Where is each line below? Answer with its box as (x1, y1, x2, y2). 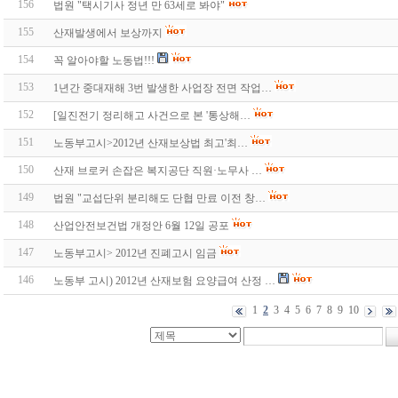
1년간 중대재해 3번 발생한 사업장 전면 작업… (53, 82, 272, 95)
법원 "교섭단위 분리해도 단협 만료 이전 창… (53, 192, 266, 205)
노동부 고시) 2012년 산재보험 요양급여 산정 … (53, 275, 275, 288)
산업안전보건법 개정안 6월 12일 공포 (53, 219, 229, 233)
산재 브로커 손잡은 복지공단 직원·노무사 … (53, 164, 262, 178)
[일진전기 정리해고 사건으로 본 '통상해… (53, 109, 251, 123)
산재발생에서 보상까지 (53, 27, 163, 40)
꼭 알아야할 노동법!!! (53, 54, 155, 68)
